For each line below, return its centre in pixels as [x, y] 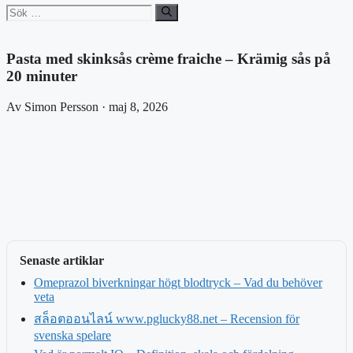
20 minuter [42, 76]
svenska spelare [72, 335]
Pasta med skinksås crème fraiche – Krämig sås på [169, 59]
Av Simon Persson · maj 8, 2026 [87, 106]
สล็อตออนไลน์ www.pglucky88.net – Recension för [167, 318]
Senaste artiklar [62, 260]
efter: [18, 24]
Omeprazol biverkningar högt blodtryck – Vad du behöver [178, 282]
